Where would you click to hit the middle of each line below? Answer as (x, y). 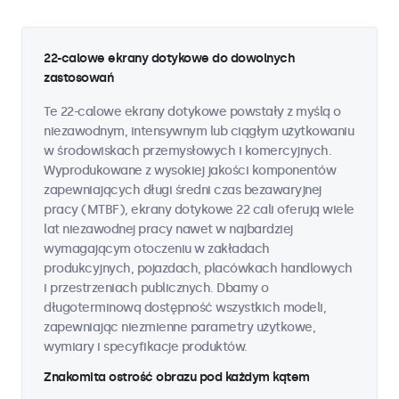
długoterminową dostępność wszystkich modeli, (185, 308)
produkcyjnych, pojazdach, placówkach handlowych (198, 269)
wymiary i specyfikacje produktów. (146, 347)
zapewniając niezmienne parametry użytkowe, (179, 327)
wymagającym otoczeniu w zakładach (157, 249)
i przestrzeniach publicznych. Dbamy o (156, 288)
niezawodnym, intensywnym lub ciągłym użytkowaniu (199, 131)
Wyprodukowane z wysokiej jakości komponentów (190, 171)
